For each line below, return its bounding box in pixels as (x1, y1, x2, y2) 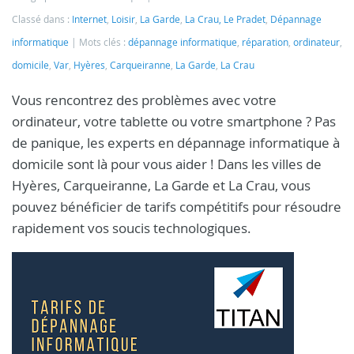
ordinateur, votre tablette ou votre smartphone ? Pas (12, 112, 336, 130)
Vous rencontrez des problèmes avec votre (12, 91, 277, 109)
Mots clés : (79, 36, 128, 48)
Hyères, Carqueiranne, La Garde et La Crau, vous (12, 176, 311, 194)
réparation (242, 36, 288, 48)
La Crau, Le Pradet (185, 13, 265, 25)
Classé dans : (12, 13, 72, 25)
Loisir (111, 13, 135, 25)
